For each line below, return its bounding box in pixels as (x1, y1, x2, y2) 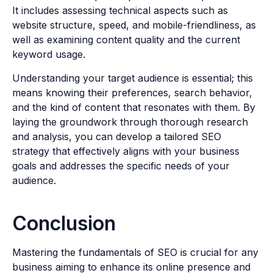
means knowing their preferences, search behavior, (12, 86, 252, 99)
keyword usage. (12, 48, 85, 61)
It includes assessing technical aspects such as (12, 4, 228, 17)
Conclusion (12, 211, 116, 235)
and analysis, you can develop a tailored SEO (12, 130, 221, 143)
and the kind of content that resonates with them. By (12, 101, 255, 113)
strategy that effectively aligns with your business (12, 144, 239, 157)
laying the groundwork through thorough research (12, 115, 248, 128)
